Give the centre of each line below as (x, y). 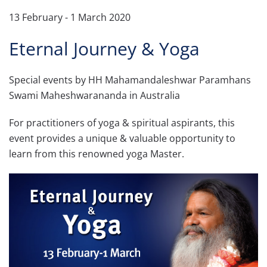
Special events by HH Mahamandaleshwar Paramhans (130, 80)
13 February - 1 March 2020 (70, 17)
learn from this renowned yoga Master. (97, 154)
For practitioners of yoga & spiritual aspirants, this (122, 123)
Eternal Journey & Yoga (104, 49)
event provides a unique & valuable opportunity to (122, 138)
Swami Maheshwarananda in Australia (94, 95)
